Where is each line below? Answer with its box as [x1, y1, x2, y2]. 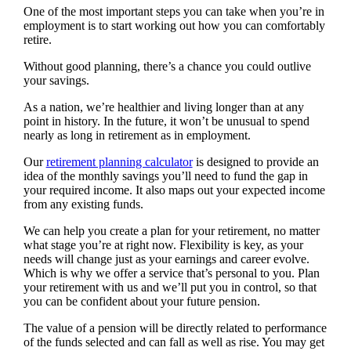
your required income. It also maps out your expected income [23, 183, 325, 197]
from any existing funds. [23, 197, 143, 212]
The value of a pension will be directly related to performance [23, 321, 327, 335]
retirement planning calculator [45, 155, 193, 169]
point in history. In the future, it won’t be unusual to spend [23, 114, 309, 128]
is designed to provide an [192, 155, 319, 169]
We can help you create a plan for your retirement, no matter [23, 224, 320, 238]
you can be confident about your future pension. [23, 295, 260, 309]
